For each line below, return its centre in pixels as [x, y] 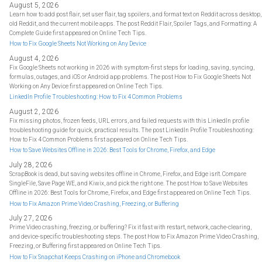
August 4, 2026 [34, 58]
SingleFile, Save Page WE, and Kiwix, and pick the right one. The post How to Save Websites [129, 184]
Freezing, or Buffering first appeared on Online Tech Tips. [86, 246]
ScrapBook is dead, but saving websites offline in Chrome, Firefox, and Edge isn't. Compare [128, 174]
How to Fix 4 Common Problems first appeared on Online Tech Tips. [99, 139]
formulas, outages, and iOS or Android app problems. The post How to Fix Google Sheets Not [130, 77]
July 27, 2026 [31, 218]
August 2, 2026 [34, 111]
